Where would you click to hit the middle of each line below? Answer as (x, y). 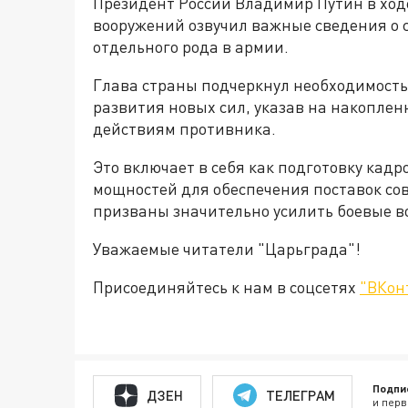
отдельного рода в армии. (191, 46)
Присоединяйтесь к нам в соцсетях (226, 287)
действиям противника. (184, 128)
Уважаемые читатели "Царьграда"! (229, 249)
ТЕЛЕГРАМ (300, 395)
